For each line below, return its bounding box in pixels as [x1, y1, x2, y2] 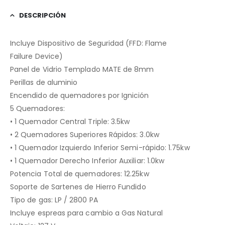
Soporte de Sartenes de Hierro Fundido [10, 181, 146, 192]
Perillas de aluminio [10, 77, 78, 87]
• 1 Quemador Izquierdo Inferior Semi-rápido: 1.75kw [10, 142, 190, 153]
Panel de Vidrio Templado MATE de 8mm [10, 64, 154, 74]
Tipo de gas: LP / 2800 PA [10, 194, 98, 205]
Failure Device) [10, 51, 63, 61]
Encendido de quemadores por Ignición [10, 90, 149, 100]
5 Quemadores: [10, 103, 65, 114]
